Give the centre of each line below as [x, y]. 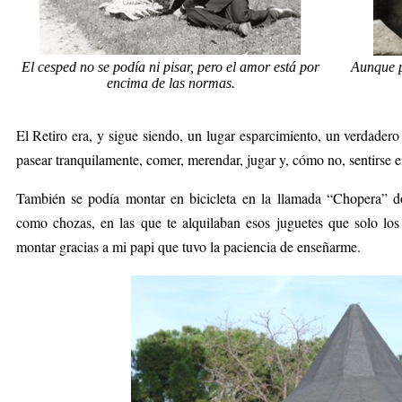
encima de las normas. [170, 83]
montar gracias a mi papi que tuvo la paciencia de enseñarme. [188, 246]
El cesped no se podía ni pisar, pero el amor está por [170, 67]
